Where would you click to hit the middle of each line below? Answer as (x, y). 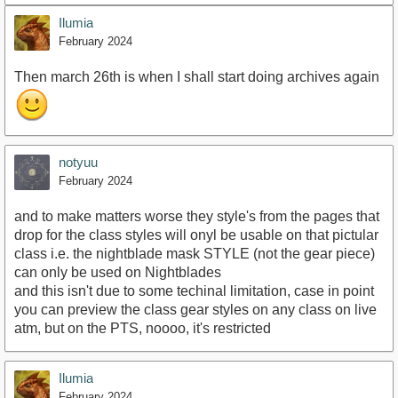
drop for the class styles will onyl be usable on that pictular (196, 235)
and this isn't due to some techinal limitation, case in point (194, 291)
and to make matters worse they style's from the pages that (197, 217)
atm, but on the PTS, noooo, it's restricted (143, 329)
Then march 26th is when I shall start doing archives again (197, 77)
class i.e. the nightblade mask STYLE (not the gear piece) (195, 254)
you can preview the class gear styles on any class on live (195, 310)
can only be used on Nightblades (118, 273)
